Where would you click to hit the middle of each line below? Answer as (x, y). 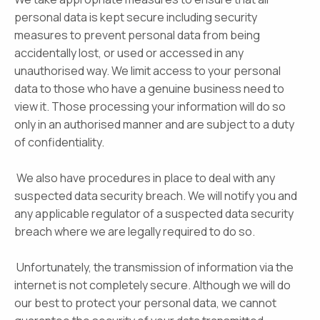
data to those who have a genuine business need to (149, 89)
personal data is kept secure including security (136, 17)
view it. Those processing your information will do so (150, 106)
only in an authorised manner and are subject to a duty (154, 124)
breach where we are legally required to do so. (135, 231)
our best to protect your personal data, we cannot (145, 303)
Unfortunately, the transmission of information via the (154, 267)
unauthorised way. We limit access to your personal (147, 71)
